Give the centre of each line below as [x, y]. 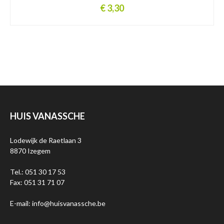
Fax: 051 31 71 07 [37, 182]
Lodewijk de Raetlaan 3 [46, 140]
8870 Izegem [30, 150]
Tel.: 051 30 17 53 [38, 171]
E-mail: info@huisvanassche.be [58, 203]
